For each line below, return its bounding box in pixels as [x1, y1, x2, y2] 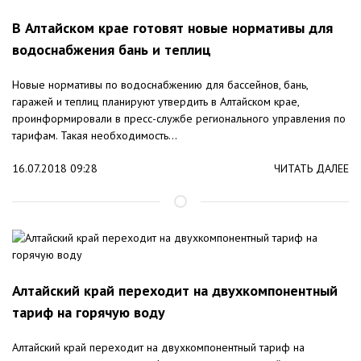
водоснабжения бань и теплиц [12, 40, 211, 60]
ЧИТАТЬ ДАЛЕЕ [274, 161, 349, 176]
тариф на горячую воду [12, 303, 165, 322]
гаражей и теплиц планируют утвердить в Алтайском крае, [12, 94, 299, 110]
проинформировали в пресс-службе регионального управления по [12, 111, 346, 127]
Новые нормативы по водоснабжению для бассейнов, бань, [12, 77, 308, 93]
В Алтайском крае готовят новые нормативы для [12, 19, 333, 38]
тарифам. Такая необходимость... [12, 128, 177, 143]
